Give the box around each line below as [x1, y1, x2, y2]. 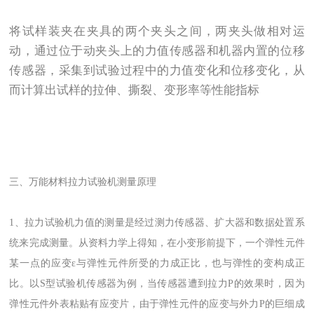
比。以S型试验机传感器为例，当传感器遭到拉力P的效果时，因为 [9, 278, 305, 289]
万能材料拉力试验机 [29, 177, 118, 188]
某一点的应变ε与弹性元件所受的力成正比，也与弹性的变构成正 [9, 258, 305, 269]
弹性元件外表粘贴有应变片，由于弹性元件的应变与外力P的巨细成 [9, 299, 305, 310]
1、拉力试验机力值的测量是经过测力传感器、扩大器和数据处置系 [9, 217, 305, 228]
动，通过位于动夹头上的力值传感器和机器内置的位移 [9, 44, 305, 58]
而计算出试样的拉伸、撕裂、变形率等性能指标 [9, 83, 260, 97]
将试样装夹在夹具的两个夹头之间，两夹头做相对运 [9, 25, 305, 39]
